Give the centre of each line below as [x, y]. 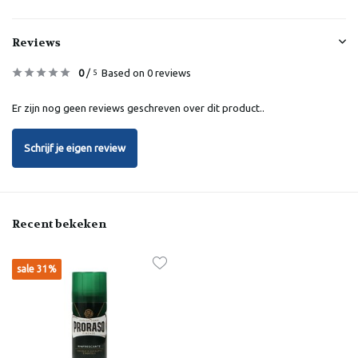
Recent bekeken [59, 223]
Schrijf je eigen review [75, 148]
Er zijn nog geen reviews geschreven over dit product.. [138, 107]
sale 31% [37, 268]
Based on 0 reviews [146, 72]
